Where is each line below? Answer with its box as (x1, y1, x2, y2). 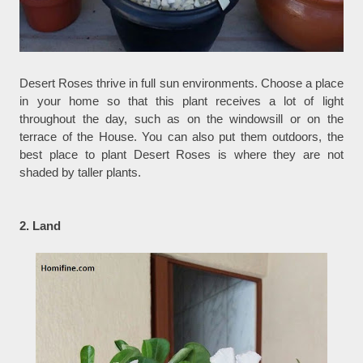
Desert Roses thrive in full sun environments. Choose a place (19, 76, 344, 91)
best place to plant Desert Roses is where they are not (19, 147, 344, 162)
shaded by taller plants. (19, 165, 142, 180)
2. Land (19, 219, 65, 233)
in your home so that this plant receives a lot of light (19, 94, 344, 109)
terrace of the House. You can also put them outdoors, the (19, 130, 344, 144)
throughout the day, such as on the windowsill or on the (19, 112, 344, 126)
